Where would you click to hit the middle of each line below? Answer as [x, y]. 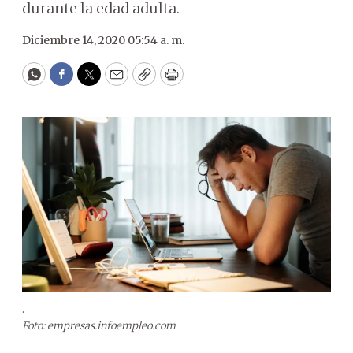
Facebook [93, 81]
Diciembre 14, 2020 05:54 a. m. [103, 40]
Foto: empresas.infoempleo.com [99, 325]
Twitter [114, 81]
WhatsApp [70, 81]
